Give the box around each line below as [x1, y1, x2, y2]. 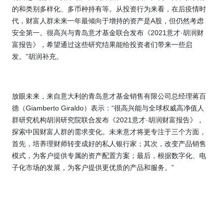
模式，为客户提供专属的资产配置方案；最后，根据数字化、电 [12, 152, 206, 160]
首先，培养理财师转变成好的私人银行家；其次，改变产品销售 [12, 140, 206, 148]
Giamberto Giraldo [26, 104, 84, 112]
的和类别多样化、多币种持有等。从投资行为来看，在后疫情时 [12, 5, 206, 13]
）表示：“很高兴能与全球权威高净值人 [84, 104, 204, 112]
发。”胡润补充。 [12, 53, 63, 61]
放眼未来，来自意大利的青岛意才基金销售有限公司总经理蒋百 [12, 92, 206, 101]
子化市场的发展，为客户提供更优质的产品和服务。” [12, 164, 174, 172]
